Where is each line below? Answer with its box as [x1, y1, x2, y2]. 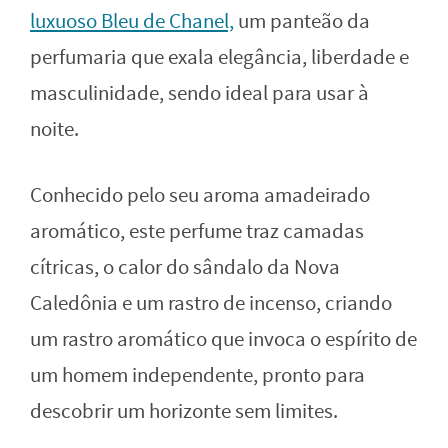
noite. [30, 115, 79, 143]
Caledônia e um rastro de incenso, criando [30, 289, 392, 317]
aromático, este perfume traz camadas [30, 217, 364, 245]
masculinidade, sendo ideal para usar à [30, 79, 369, 107]
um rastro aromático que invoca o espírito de [30, 325, 417, 353]
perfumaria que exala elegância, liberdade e [30, 43, 409, 71]
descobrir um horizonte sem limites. [30, 397, 338, 425]
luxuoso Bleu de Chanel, [30, 7, 234, 35]
